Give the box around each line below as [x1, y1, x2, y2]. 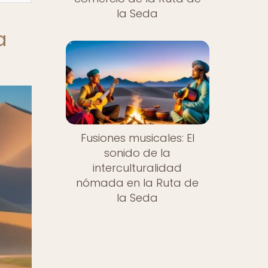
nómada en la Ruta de [76, 175, 199, 191]
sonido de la [104, 145, 171, 161]
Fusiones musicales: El [80, 130, 194, 146]
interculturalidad [93, 160, 182, 176]
